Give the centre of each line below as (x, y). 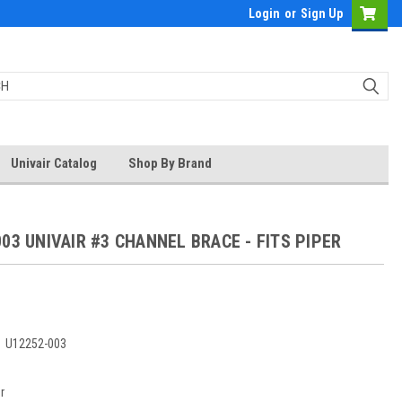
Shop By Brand (170, 163)
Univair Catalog (54, 163)
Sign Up (322, 13)
